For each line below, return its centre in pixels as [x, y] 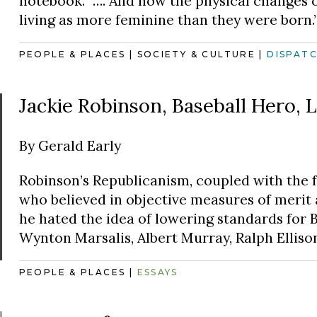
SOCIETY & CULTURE [196, 54]
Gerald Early [79, 146]
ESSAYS [157, 272]
